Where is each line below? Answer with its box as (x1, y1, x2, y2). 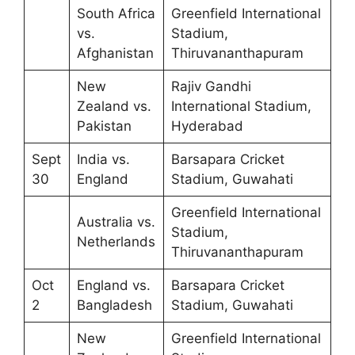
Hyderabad (170, 118, 243, 135)
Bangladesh (76, 297, 152, 314)
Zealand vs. (76, 98, 151, 115)
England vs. (76, 277, 151, 294)
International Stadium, (170, 98, 311, 115)
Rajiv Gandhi (170, 78, 251, 95)
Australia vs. (76, 214, 155, 231)
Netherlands (76, 234, 155, 250)
